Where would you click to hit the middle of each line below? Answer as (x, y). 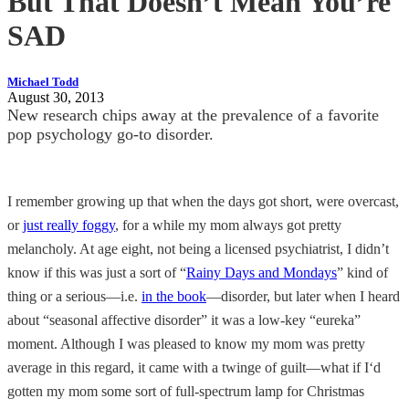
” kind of (362, 272)
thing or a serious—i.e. (74, 296)
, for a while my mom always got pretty (228, 225)
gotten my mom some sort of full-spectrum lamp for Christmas (186, 391)
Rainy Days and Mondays (262, 272)
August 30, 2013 (56, 97)
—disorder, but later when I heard (303, 296)
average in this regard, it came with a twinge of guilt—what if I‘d (194, 367)
